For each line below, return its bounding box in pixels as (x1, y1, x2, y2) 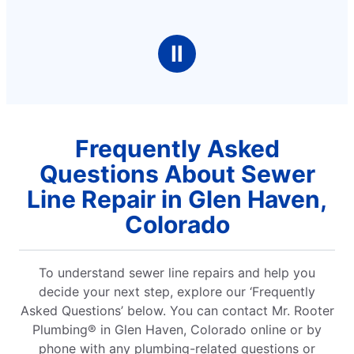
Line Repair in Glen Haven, (27, 185, 327, 214)
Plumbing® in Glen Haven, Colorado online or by (32, 322, 322, 338)
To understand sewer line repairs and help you (39, 265, 315, 281)
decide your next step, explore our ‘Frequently (39, 284, 315, 300)
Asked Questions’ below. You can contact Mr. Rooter (20, 303, 334, 319)
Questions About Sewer (39, 160, 315, 189)
